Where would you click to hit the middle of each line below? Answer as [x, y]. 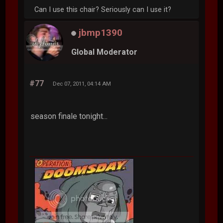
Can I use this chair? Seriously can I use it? [103, 9]
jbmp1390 [101, 32]
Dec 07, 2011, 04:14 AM [82, 83]
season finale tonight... [69, 116]
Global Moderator [105, 52]
